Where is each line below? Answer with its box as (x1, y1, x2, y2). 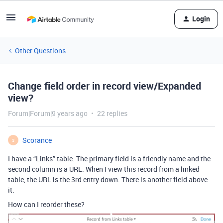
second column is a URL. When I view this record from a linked (8, 164, 200, 174)
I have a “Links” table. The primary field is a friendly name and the (8, 154, 211, 163)
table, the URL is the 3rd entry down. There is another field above (8, 175, 208, 184)
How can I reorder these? (8, 200, 85, 209)
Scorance (22, 135, 52, 145)
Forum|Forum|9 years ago (8, 109, 88, 118)
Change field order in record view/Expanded (8, 79, 201, 93)
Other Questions (15, 46, 66, 55)
